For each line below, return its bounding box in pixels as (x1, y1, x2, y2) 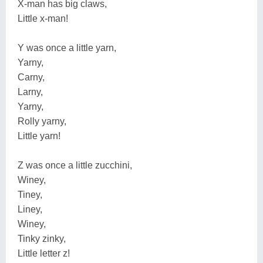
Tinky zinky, (18, 233, 66, 244)
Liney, (18, 204, 42, 214)
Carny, (18, 72, 45, 82)
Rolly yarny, (18, 116, 66, 126)
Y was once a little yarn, (18, 42, 116, 53)
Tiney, (18, 189, 42, 200)
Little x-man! (18, 13, 68, 23)
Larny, (18, 86, 43, 97)
